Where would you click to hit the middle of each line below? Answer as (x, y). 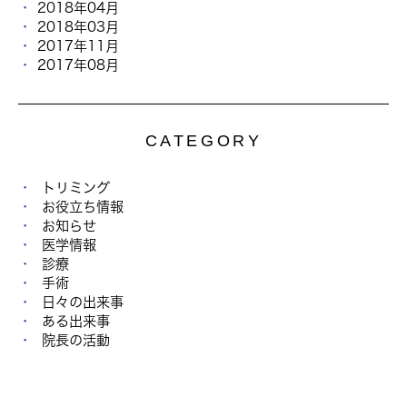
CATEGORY (203, 141)
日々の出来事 (83, 302)
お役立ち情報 (83, 206)
